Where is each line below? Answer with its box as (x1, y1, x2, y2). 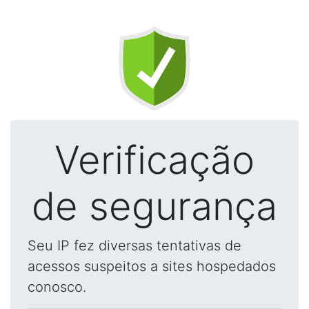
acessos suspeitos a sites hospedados (28, 258, 276, 275)
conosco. (28, 279, 86, 295)
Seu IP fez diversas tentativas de (28, 237, 241, 254)
